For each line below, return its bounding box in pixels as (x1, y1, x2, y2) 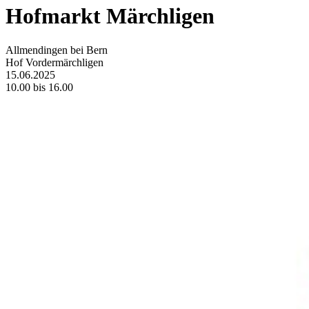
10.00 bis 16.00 (6, 81, 73, 93)
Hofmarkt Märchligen (6, 3, 215, 29)
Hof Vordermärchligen (6, 56, 103, 68)
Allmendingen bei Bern (6, 43, 108, 56)
